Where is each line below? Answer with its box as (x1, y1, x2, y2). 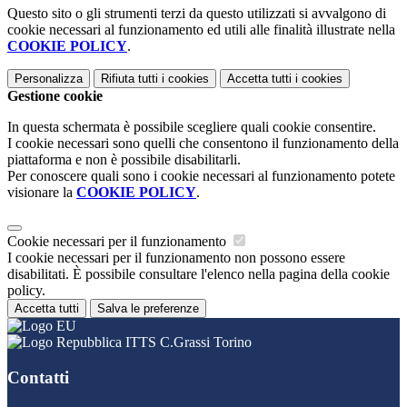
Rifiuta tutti (101, 72, 158, 86)
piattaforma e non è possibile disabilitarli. (7, 152, 241, 168)
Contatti (7, 367, 69, 387)
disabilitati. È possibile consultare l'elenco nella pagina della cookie (7, 266, 390, 283)
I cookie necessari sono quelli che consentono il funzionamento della (7, 135, 399, 152)
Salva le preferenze (97, 302, 199, 316)
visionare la (7, 184, 76, 201)
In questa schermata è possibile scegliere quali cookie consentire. (7, 119, 376, 135)
